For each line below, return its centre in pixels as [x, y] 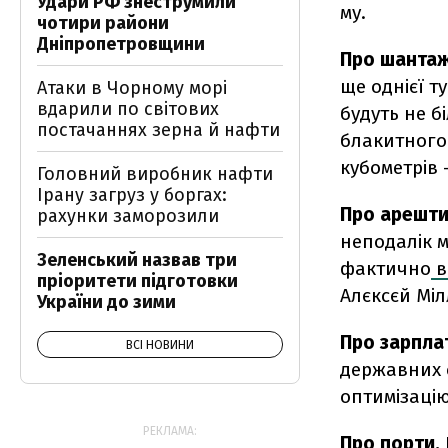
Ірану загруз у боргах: [132, 195]
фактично [385, 268]
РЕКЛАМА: [170, 431]
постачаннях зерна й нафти [158, 130]
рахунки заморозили [128, 216]
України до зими [106, 302]
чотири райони [103, 23]
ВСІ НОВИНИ [160, 345]
